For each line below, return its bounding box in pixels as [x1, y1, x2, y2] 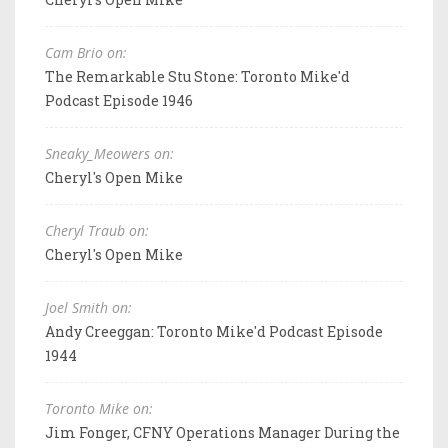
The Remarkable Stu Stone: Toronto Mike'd [45, 66, 350, 86]
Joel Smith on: [45, 297, 132, 317]
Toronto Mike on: [45, 398, 153, 418]
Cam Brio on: [45, 42, 127, 62]
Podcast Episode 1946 [45, 90, 193, 110]
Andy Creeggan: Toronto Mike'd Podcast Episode [45, 321, 383, 341]
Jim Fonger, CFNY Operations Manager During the [45, 422, 400, 442]
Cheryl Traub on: [45, 220, 149, 240]
